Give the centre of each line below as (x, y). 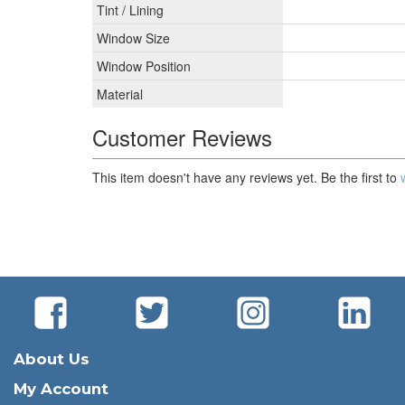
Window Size (133, 38)
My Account (61, 389)
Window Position (144, 66)
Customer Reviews (182, 137)
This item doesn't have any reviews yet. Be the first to (246, 178)
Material (120, 94)
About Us (52, 359)
